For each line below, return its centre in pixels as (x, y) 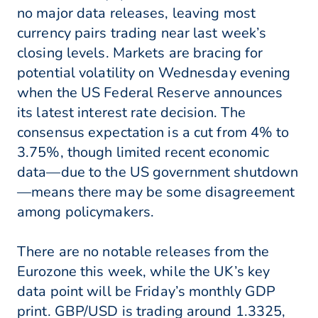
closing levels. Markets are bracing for (140, 53)
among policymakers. (86, 212)
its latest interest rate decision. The (132, 113)
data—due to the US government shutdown (158, 172)
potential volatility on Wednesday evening (154, 73)
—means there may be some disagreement (156, 192)
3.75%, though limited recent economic (143, 153)
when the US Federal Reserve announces (150, 93)
